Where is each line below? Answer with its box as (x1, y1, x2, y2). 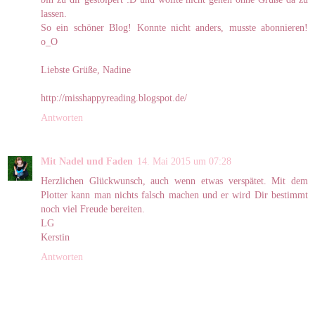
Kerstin (41, 231, 70, 243)
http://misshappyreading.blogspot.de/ (41, 91, 187, 103)
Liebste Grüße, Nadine (41, 63, 131, 75)
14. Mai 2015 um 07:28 (137, 155, 231, 167)
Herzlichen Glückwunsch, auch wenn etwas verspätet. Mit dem (41, 174, 308, 186)
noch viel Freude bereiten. (41, 202, 145, 214)
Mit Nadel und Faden (41, 155, 133, 167)
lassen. (41, 7, 67, 19)
